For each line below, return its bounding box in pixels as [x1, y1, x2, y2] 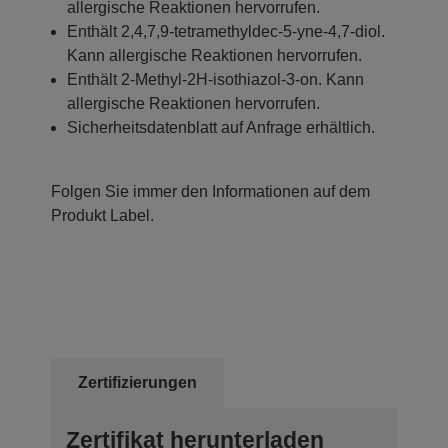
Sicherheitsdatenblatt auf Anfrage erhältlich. [67, 118, 375, 136]
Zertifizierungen [78, 374, 197, 392]
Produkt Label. [51, 206, 154, 224]
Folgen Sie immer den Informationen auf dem [51, 182, 370, 200]
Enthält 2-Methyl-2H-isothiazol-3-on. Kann [67, 70, 364, 88]
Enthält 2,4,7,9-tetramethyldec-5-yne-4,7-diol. [67, 22, 385, 40]
